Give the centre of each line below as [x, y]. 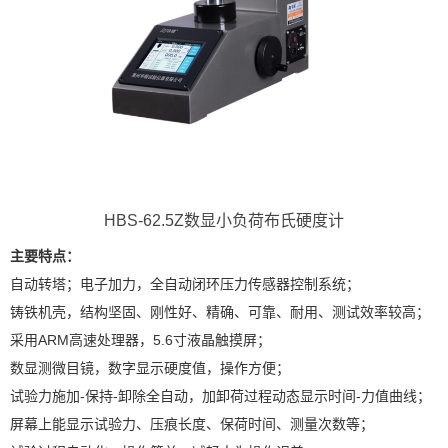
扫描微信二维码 [183, 341]
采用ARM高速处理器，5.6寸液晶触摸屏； [140, 339]
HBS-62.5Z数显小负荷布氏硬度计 [224, 220]
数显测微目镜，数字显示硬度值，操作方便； [150, 367]
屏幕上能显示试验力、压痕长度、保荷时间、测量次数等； [192, 423]
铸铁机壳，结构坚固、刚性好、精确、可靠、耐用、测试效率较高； [220, 311]
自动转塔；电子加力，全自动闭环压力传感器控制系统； [185, 283]
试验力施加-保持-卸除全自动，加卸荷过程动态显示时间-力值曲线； [220, 395]
